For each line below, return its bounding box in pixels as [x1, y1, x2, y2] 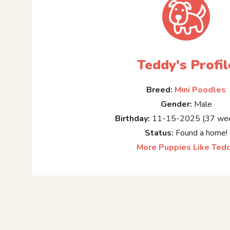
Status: [145, 127, 174, 139]
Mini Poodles [175, 84, 226, 96]
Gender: [160, 99, 192, 110]
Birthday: [115, 113, 150, 125]
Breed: [146, 84, 173, 96]
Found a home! [174, 127, 228, 139]
